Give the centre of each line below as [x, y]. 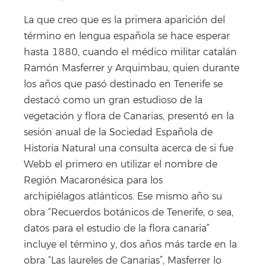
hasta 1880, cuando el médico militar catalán [130, 53]
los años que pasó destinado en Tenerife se [123, 85]
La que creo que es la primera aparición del [124, 20]
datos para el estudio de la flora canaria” [117, 229]
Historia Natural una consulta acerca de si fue [129, 149]
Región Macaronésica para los [93, 181]
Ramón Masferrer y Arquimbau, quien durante [132, 69]
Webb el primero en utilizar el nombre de [121, 165]
